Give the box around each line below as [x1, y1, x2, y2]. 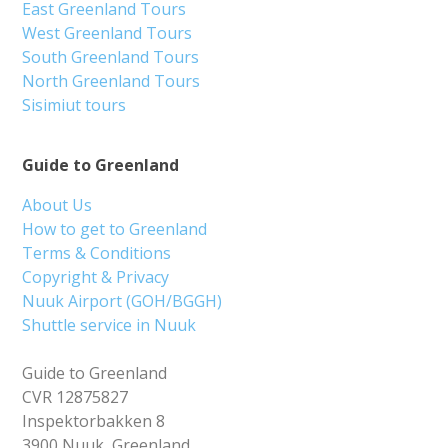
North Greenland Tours [22, 70, 201, 93]
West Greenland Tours [22, 22, 193, 45]
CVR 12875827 [22, 386, 129, 409]
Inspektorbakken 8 [22, 410, 166, 433]
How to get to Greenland [22, 218, 208, 241]
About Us [22, 194, 93, 217]
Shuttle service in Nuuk [22, 314, 197, 337]
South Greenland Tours [22, 46, 200, 69]
